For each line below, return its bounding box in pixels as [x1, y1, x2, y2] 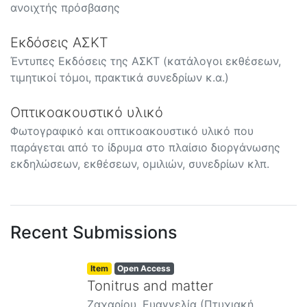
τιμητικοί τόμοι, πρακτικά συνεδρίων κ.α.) [10, 70, 229, 84]
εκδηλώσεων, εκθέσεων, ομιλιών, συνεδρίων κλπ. [10, 156, 269, 171]
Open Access [117, 262, 171, 273]
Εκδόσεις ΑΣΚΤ [10, 34, 108, 51]
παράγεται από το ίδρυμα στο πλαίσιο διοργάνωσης [10, 140, 280, 154]
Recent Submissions [10, 221, 177, 243]
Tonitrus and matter [87, 277, 213, 294]
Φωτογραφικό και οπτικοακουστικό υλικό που [10, 123, 254, 138]
